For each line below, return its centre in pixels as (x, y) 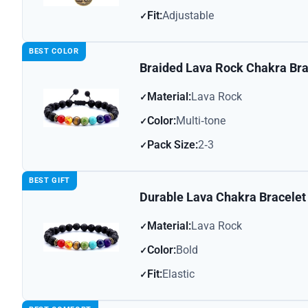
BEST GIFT (49, 181)
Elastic (178, 274)
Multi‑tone (201, 121)
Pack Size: (173, 145)
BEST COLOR (54, 52)
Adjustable (188, 16)
